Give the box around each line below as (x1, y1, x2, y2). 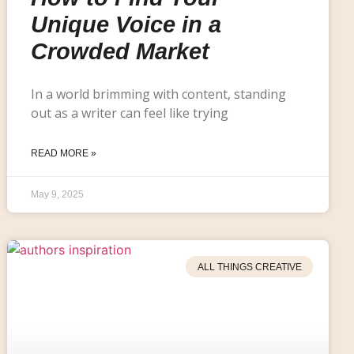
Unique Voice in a (31, 12, 222, 38)
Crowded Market (31, 39, 210, 65)
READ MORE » (31, 148, 97, 160)
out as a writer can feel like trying (31, 104, 229, 122)
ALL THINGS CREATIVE (197, 261, 302, 273)
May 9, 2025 (31, 189, 85, 201)
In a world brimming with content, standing (31, 85, 287, 104)
